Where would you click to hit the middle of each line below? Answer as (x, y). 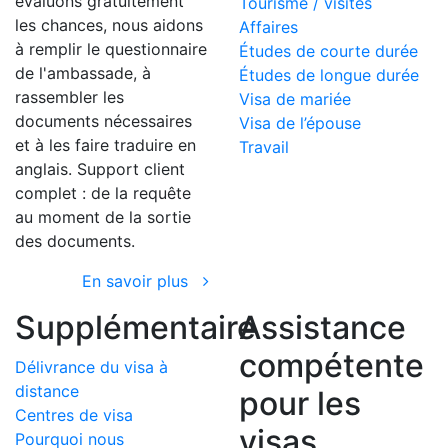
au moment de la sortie (103, 216)
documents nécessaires (103, 120)
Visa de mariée (295, 98)
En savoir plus (142, 280)
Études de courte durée (328, 50)
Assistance (322, 327)
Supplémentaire (135, 327)
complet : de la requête (103, 192)
